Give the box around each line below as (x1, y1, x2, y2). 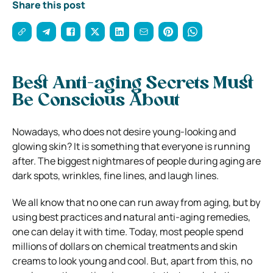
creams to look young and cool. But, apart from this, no (12, 253, 252, 268)
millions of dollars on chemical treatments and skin (12, 239, 238, 253)
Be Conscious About (12, 92, 180, 110)
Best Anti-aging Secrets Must (12, 75, 253, 93)
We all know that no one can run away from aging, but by (12, 195, 260, 209)
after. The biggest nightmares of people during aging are (12, 154, 261, 168)
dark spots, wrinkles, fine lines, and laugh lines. (12, 168, 219, 182)
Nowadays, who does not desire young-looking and (12, 124, 236, 138)
